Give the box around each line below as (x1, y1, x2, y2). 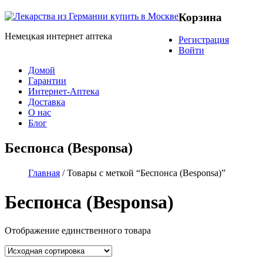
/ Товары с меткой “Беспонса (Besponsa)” (60, 168, 225, 178)
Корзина (178, 11, 222, 23)
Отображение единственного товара (5, 225, 151, 236)
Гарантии (28, 76, 66, 86)
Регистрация (178, 35, 229, 45)
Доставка (28, 97, 65, 107)
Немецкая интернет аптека (5, 31, 112, 41)
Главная (28, 168, 60, 178)
